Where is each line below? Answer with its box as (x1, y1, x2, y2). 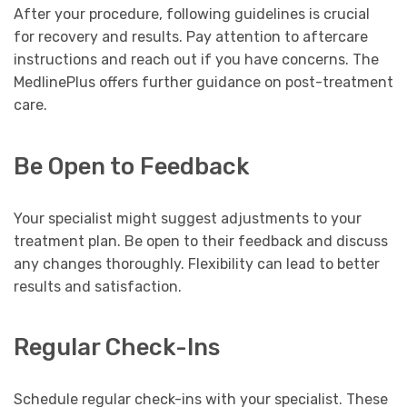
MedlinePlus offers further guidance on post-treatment (14, 74, 393, 92)
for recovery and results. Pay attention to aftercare (14, 28, 368, 46)
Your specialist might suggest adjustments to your (14, 209, 362, 227)
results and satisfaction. (14, 277, 182, 295)
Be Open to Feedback (14, 152, 250, 180)
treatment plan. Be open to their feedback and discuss (14, 232, 388, 250)
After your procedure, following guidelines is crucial (14, 5, 370, 24)
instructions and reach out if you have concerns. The (14, 51, 379, 69)
